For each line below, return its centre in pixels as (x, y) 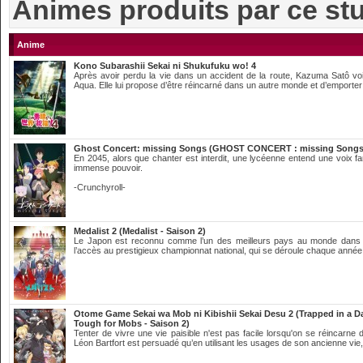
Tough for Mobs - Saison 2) (132, 323)
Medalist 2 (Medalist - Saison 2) (140, 231)
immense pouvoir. (108, 168)
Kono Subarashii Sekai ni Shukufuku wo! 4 (165, 66)
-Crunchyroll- (100, 187)
